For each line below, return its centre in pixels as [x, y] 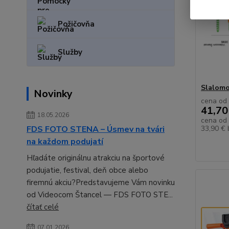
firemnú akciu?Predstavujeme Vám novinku [101, 182]
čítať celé [43, 207]
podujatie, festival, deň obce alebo [87, 170]
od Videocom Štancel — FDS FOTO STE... [100, 195]
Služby [70, 52]
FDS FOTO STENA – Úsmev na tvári [96, 129]
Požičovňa [76, 24]
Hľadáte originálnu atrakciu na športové [96, 158]
